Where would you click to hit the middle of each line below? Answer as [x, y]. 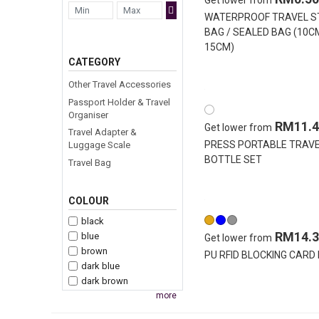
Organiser [88, 115]
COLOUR [89, 200]
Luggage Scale [99, 145]
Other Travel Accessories [120, 85]
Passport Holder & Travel [119, 102]
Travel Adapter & [103, 132]
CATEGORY [94, 62]
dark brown [105, 281]
